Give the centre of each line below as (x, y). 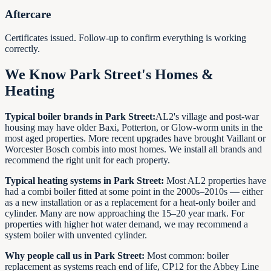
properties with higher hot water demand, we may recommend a (126, 224)
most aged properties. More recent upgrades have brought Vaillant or (135, 138)
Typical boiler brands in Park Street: (80, 116)
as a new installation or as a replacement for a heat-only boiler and (130, 202)
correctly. (22, 48)
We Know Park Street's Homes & (109, 74)
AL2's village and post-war (207, 116)
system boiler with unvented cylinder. (76, 235)
